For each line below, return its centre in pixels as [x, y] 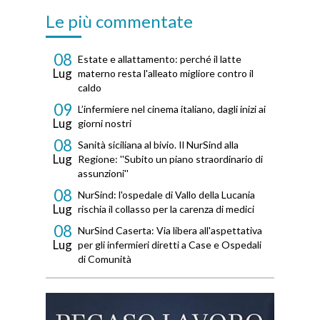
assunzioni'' [103, 174]
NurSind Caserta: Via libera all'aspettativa [170, 231]
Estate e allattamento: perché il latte [160, 59]
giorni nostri [105, 124]
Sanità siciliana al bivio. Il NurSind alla [158, 145]
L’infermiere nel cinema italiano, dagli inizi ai [172, 109]
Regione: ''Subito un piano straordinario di [170, 159]
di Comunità [105, 259]
